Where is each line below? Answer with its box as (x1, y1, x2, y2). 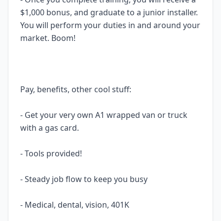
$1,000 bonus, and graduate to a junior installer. (20, 7, 198, 18)
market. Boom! (20, 33, 77, 43)
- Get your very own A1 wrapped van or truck (20, 110, 187, 120)
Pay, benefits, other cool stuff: (20, 84, 135, 95)
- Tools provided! (20, 148, 84, 159)
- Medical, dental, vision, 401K (20, 199, 133, 210)
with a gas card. (20, 122, 83, 133)
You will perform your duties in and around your (20, 20, 200, 31)
